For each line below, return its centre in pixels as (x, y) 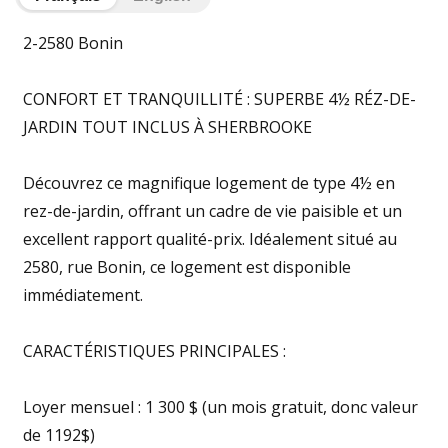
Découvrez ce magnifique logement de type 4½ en (209, 183)
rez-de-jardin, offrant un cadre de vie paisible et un (212, 211)
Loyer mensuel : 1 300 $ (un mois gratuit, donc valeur (220, 407)
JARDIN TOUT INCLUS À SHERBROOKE (167, 127)
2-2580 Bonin (73, 43)
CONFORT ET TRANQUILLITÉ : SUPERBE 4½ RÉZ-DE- (219, 99)
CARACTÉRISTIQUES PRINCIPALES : (154, 351)
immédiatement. (83, 295)
